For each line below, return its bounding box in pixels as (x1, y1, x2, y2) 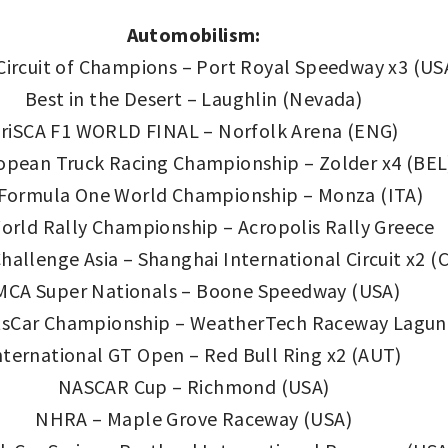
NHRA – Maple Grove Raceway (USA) (35, 405, 353, 431)
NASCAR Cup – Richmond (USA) (57, 373, 330, 399)
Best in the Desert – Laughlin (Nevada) (25, 85, 363, 111)
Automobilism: (126, 21, 261, 47)
